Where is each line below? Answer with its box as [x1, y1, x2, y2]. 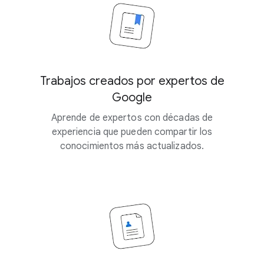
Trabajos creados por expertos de [39, 74, 225, 88]
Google [112, 90, 152, 105]
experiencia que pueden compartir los [51, 126, 213, 138]
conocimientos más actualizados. [60, 140, 204, 152]
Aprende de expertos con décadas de [51, 112, 213, 124]
